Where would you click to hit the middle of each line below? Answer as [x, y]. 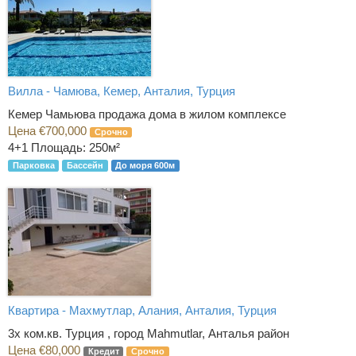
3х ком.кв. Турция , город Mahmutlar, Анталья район [149, 334]
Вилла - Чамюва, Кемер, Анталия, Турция [122, 91]
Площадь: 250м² [75, 148]
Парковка [33, 166]
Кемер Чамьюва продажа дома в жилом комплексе [147, 114]
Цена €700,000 [49, 131]
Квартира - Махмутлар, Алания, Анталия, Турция [142, 310]
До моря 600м [145, 166]
